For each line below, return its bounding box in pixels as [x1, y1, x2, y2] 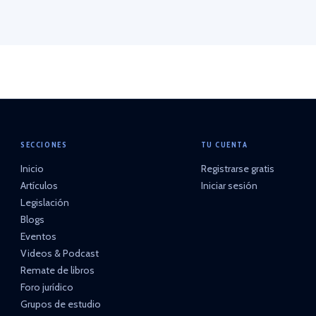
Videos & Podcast [20, 247, 99, 260]
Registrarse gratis [200, 162, 274, 175]
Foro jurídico [20, 281, 74, 293]
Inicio [20, 162, 44, 175]
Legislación [20, 196, 70, 209]
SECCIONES [20, 140, 68, 150]
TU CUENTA [200, 140, 248, 150]
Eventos [20, 230, 57, 243]
